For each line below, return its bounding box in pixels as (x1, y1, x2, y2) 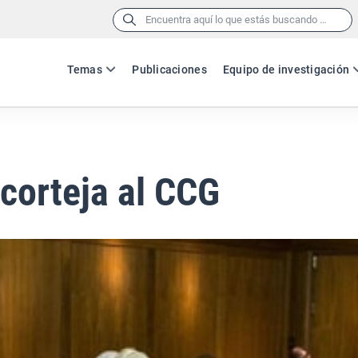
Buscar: (112, 12, 147, 25)
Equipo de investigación (222, 63, 350, 76)
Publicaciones (132, 63, 207, 76)
